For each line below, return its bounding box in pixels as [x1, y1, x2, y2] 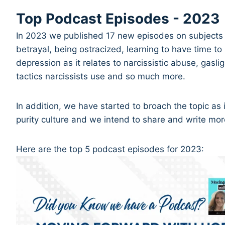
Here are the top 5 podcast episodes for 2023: [16, 144, 204, 155]
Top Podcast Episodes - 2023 [16, 10, 220, 28]
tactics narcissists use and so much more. [16, 71, 188, 82]
